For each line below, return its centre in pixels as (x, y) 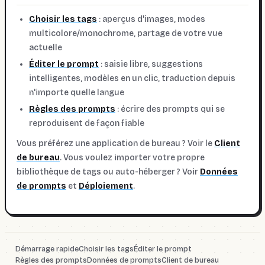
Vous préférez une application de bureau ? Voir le (115, 143)
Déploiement (106, 186)
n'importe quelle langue (77, 92)
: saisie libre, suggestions (151, 64)
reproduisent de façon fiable (87, 123)
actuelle (46, 47)
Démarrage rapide (47, 249)
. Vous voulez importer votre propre (132, 157)
